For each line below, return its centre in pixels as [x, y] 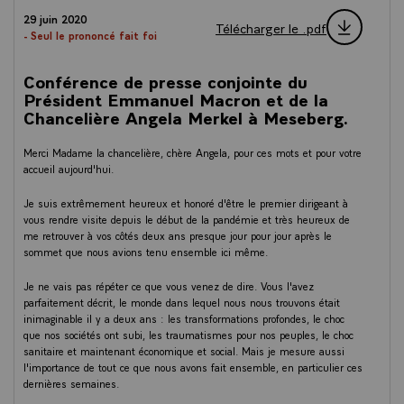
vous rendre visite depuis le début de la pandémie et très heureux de [187, 219]
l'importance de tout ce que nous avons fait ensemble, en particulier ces [193, 367]
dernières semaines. [72, 383]
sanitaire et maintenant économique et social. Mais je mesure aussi [184, 350]
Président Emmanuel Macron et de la [176, 98]
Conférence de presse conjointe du [165, 80]
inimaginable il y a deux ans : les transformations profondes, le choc [184, 318]
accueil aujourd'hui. [69, 168]
